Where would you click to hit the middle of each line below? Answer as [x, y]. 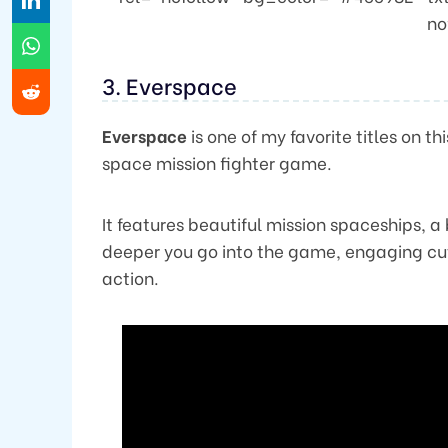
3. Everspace [169, 85]
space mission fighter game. [217, 163]
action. [130, 278]
